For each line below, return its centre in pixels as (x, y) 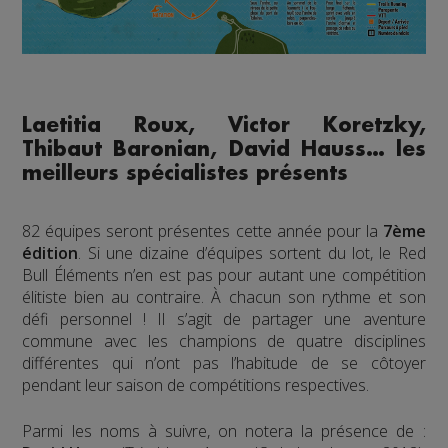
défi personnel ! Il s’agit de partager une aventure (224, 318)
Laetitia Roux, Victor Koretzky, (224, 125)
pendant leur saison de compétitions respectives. (196, 384)
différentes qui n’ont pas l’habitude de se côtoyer (224, 362)
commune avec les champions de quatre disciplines (224, 340)
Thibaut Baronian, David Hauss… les (224, 149)
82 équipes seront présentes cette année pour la (202, 230)
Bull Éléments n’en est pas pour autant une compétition (224, 274)
